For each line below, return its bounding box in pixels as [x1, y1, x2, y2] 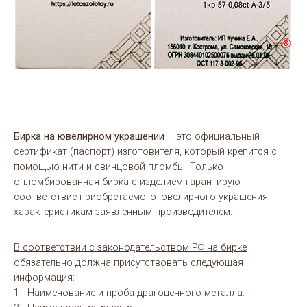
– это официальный [164, 131, 260, 143]
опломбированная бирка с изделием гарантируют [14, 176, 245, 188]
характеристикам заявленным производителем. [14, 206, 232, 219]
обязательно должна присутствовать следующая [14, 257, 243, 269]
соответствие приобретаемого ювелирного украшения [14, 191, 268, 204]
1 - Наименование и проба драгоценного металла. [14, 287, 245, 299]
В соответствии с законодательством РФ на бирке [14, 242, 247, 254]
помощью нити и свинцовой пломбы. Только [14, 161, 223, 173]
